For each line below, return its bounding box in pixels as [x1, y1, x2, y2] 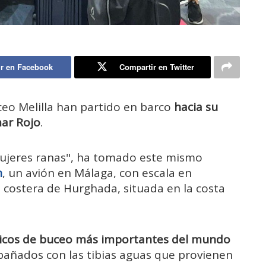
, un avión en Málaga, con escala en [2, 165, 192, 181]
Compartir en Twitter [119, 61, 194, 73]
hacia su [174, 99, 218, 115]
